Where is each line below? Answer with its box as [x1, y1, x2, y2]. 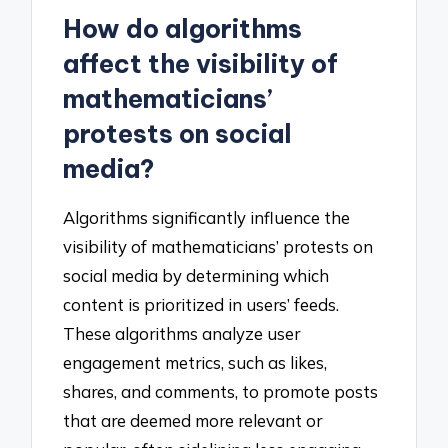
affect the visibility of [63, 48, 339, 81]
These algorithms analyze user [63, 322, 301, 344]
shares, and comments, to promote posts [63, 380, 379, 402]
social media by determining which [63, 264, 330, 286]
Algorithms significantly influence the [63, 206, 351, 228]
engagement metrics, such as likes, [63, 351, 328, 373]
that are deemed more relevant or [63, 409, 323, 431]
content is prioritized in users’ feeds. [63, 293, 340, 315]
